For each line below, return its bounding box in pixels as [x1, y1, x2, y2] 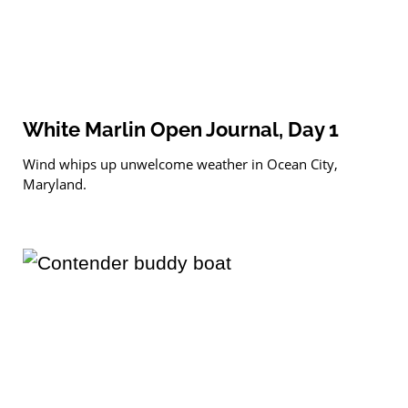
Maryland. [23, 175, 87, 194]
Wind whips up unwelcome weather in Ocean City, [23, 155, 338, 174]
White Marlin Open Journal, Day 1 [23, 117, 339, 142]
